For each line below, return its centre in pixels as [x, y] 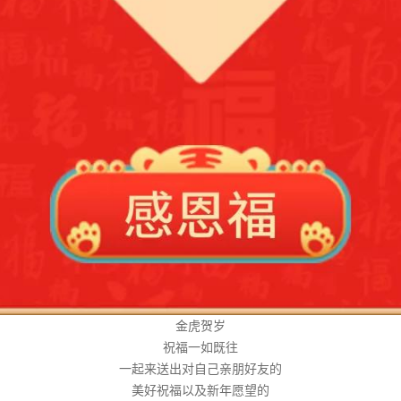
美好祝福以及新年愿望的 [200, 389]
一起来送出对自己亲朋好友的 [200, 368]
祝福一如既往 [200, 346]
